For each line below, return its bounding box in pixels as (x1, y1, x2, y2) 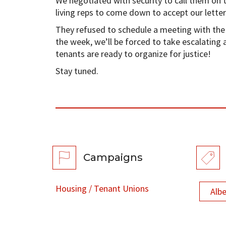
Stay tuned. (55, 65, 98, 77)
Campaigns (83, 151, 143, 163)
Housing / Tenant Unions (55, 182, 149, 194)
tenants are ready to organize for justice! (55, 47, 211, 60)
